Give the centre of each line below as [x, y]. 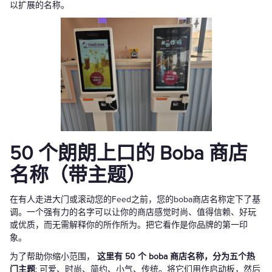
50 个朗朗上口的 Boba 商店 [129, 154]
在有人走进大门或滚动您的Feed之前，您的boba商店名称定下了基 [135, 200]
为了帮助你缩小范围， [53, 257]
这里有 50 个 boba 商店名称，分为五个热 [176, 257]
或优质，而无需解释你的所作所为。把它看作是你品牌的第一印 [129, 225]
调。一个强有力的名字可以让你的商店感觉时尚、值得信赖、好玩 [133, 212]
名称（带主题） [78, 176]
